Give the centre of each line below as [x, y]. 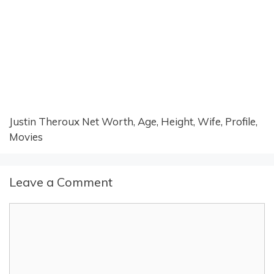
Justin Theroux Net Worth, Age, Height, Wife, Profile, [133, 121]
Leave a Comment [61, 182]
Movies [26, 136]
